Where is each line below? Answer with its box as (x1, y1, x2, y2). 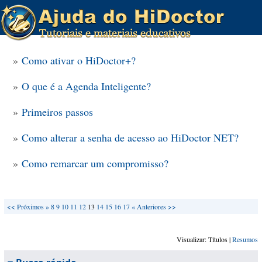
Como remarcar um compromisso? (22, 156, 168, 170)
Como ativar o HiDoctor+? (22, 53, 136, 67)
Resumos (232, 235, 258, 244)
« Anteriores (132, 202, 166, 211)
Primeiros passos (22, 105, 93, 119)
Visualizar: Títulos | (177, 235, 232, 244)
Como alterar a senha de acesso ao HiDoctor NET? (22, 130, 239, 144)
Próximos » (17, 202, 49, 211)
